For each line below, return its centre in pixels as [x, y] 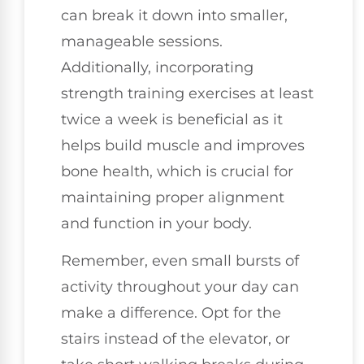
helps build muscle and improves [183, 146]
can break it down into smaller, [174, 16]
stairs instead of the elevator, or [175, 339]
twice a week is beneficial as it [172, 120]
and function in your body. [156, 224]
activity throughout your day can [180, 287]
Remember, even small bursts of [180, 261]
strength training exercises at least [187, 94]
